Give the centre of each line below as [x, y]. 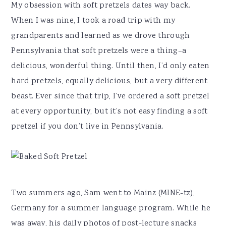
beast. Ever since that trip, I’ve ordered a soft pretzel [110, 97]
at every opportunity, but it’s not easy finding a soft [109, 112]
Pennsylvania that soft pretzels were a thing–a [99, 51]
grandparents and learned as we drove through [101, 36]
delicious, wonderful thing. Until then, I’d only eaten [110, 67]
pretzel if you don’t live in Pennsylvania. [87, 127]
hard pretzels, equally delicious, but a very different [109, 82]
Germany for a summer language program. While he [111, 209]
